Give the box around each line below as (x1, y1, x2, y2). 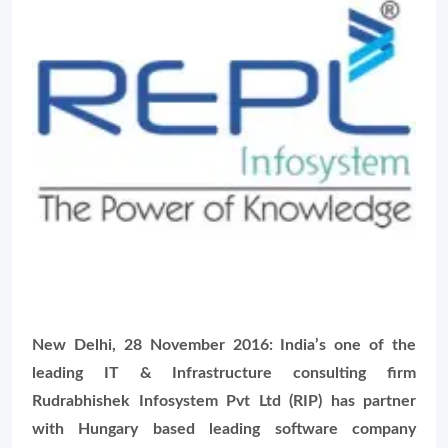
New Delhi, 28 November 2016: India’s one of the (32, 337, 416, 353)
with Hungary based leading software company (32, 421, 416, 437)
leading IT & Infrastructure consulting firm (32, 365, 416, 381)
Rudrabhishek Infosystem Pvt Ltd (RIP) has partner (32, 393, 416, 409)
